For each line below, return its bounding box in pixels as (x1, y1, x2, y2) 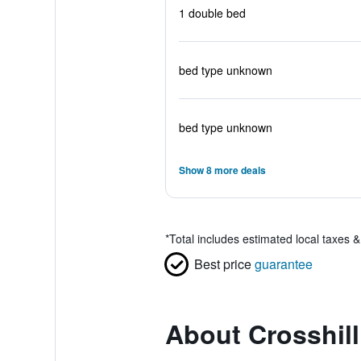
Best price (193, 255, 251, 273)
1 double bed (178, 5, 246, 21)
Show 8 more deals (178, 163, 266, 177)
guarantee (254, 255, 313, 273)
